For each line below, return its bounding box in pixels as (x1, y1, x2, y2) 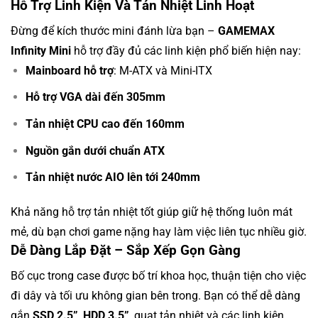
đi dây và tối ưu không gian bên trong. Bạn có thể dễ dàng (11, 288, 300, 302)
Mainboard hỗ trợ (25, 63, 114, 77)
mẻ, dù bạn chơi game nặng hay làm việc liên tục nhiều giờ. (11, 224, 307, 238)
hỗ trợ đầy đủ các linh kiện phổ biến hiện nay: (71, 43, 301, 57)
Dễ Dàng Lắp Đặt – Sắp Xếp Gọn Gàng (11, 241, 241, 258)
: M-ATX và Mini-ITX (113, 63, 212, 77)
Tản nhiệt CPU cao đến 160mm (25, 116, 185, 131)
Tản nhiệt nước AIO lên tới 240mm (25, 170, 200, 185)
